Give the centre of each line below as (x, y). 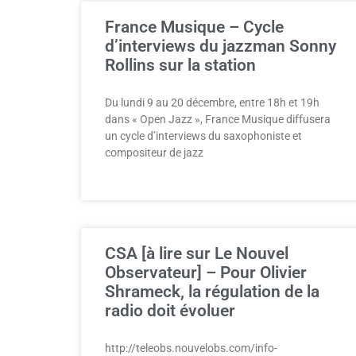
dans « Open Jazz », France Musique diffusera (218, 119)
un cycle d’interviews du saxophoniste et (203, 136)
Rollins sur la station (180, 65)
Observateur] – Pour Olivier (206, 273)
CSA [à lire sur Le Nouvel (197, 253)
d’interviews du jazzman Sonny (221, 46)
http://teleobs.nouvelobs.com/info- (191, 348)
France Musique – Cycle (194, 27)
